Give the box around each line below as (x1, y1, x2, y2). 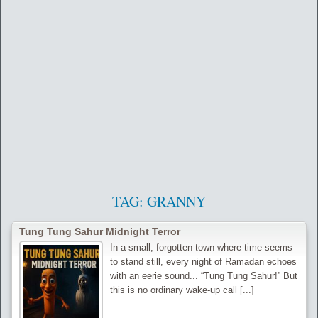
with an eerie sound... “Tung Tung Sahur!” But (110, 270, 298, 281)
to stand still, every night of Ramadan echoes (110, 256, 297, 267)
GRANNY (147, 191, 206, 211)
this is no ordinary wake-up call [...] (110, 284, 255, 295)
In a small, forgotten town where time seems (110, 241, 293, 253)
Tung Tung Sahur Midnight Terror (19, 225, 180, 237)
